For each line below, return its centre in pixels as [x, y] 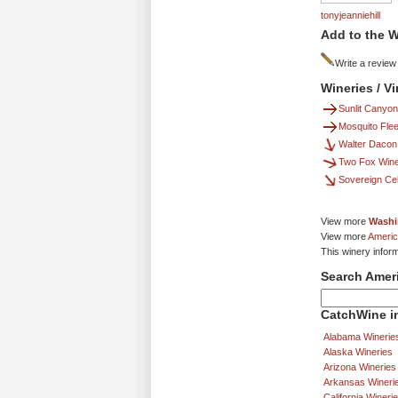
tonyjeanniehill [350, 16]
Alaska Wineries [358, 352]
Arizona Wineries [360, 367]
